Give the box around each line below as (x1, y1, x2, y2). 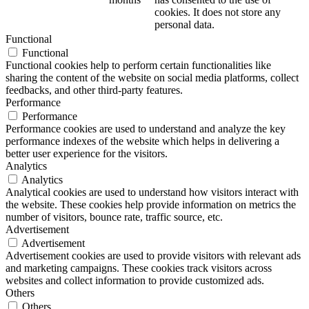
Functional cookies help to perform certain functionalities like (6, 59, 271, 71)
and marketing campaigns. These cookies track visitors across (6, 261, 272, 274)
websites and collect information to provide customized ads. (6, 274, 264, 286)
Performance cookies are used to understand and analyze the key (6, 122, 286, 134)
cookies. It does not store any (154, 6, 281, 18)
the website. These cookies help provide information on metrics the (6, 198, 296, 210)
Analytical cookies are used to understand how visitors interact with (6, 186, 299, 198)
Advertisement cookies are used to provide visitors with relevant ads (6, 249, 301, 261)
